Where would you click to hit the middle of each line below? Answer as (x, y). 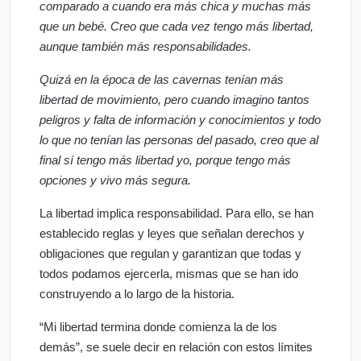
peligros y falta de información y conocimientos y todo (180, 119)
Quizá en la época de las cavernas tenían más (162, 79)
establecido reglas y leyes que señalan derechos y (172, 233)
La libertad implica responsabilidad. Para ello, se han (176, 213)
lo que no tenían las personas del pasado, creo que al (179, 139)
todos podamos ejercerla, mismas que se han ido (169, 273)
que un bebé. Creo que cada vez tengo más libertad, (176, 26)
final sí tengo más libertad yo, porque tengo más (165, 160)
